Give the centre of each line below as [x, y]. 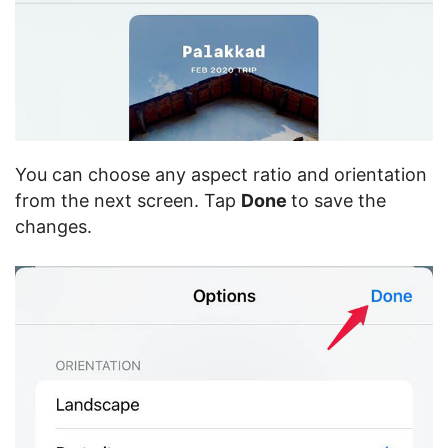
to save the [338, 200]
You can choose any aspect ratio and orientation [221, 174]
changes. [53, 226]
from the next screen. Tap [128, 200]
